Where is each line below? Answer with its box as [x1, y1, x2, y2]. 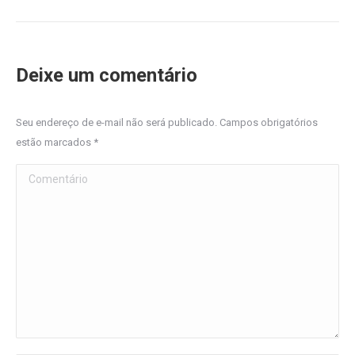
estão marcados [16, 136, 94, 148]
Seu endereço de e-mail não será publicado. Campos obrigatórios [16, 116, 318, 128]
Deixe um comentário [16, 64, 197, 86]
